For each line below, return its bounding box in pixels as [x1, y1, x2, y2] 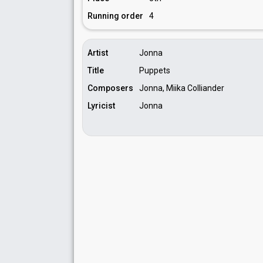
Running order [87, 11, 143, 21]
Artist [87, 48, 108, 58]
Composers [87, 83, 133, 93]
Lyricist [87, 101, 115, 110]
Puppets [139, 66, 170, 75]
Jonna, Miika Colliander [139, 83, 224, 93]
